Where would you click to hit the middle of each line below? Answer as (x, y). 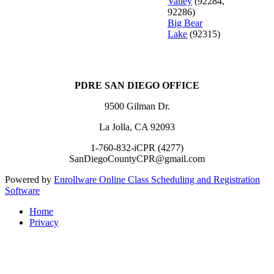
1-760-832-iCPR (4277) (137, 147)
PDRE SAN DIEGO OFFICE (137, 85)
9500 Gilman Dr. (137, 106)
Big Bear (185, 23)
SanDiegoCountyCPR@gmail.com (137, 158)
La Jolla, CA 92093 (137, 127)
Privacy (44, 222)
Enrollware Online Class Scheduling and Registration (157, 179)
